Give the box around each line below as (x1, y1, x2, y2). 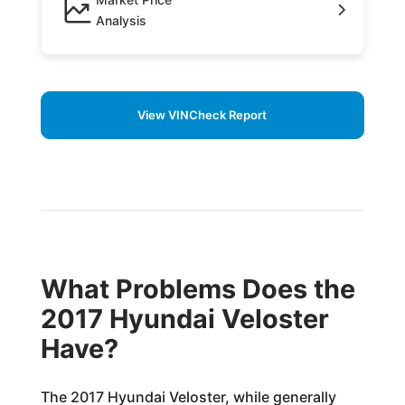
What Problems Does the (40, 272, 355, 305)
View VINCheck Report (137, 107, 268, 122)
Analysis (95, 12, 146, 28)
